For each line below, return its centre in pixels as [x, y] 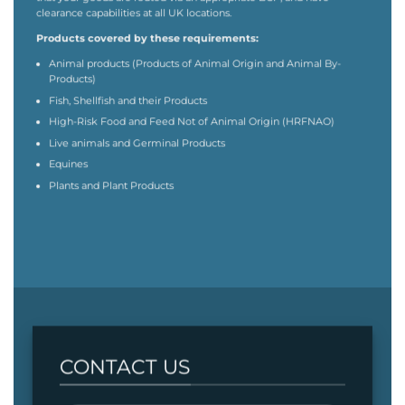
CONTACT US [125, 367]
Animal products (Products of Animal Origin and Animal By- [195, 64]
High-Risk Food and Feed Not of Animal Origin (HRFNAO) [192, 122]
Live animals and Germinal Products [137, 142]
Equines [69, 164]
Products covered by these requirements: [149, 38]
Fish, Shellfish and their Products [128, 100]
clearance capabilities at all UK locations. [136, 13]
